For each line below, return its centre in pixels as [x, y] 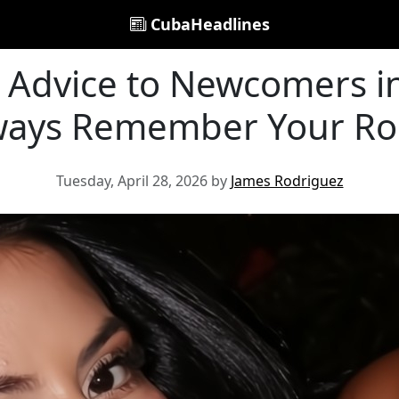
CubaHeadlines [208, 24]
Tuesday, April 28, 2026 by [143, 181]
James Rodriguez [287, 181]
